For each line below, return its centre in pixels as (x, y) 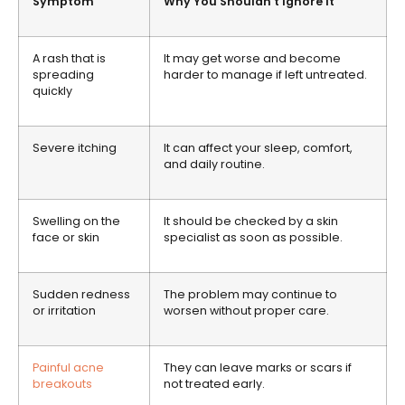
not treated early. (214, 384)
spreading (63, 75)
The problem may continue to (250, 295)
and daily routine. (214, 165)
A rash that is (69, 59)
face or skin (66, 238)
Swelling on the (76, 221)
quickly (52, 91)
